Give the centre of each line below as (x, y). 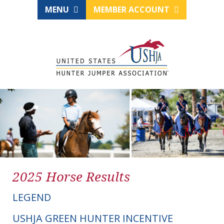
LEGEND (32, 197)
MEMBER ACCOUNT (132, 9)
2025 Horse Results (71, 177)
